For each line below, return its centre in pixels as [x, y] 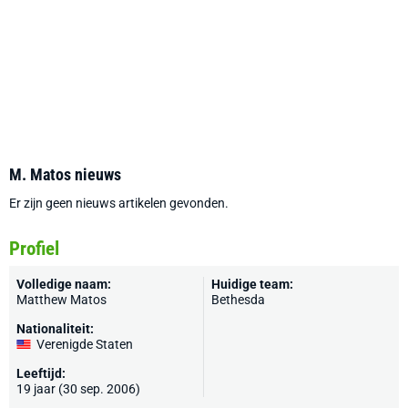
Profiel [34, 249]
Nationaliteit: [55, 329]
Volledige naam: [64, 284]
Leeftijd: [41, 373]
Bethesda [238, 300]
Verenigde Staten [85, 344]
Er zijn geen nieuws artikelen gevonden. [119, 203]
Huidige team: [252, 284]
